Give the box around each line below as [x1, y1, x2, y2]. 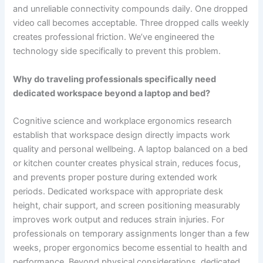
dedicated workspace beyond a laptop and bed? [13, 87, 211, 99]
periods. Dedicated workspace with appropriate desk [13, 186, 224, 197]
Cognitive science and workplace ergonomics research [13, 115, 232, 126]
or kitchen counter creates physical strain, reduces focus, [13, 157, 241, 168]
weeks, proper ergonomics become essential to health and [13, 242, 248, 253]
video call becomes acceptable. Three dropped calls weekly [13, 18, 249, 29]
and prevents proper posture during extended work [13, 171, 218, 183]
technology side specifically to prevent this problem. [13, 46, 221, 57]
